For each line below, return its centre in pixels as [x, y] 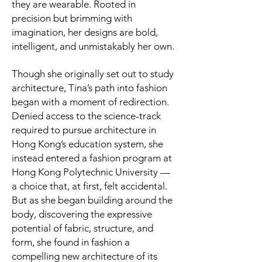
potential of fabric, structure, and [82, 228]
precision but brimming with [72, 18]
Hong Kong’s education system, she [87, 144]
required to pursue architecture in [84, 130]
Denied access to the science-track [86, 116]
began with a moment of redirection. [90, 102]
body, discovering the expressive [82, 214]
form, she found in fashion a [71, 242]
